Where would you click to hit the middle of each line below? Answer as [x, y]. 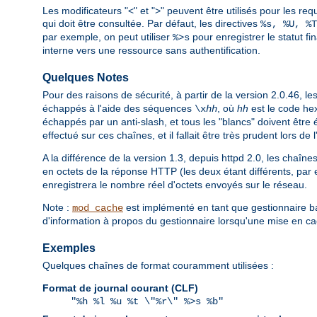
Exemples [69, 248]
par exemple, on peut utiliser [108, 37]
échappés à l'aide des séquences [119, 109]
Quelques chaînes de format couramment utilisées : [158, 266]
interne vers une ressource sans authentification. [151, 51]
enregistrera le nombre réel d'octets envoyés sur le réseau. [175, 185]
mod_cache [98, 208]
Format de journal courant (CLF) [120, 288]
